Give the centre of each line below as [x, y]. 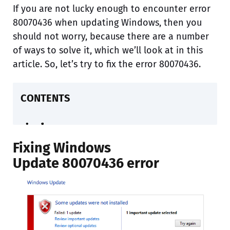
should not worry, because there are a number [111, 36]
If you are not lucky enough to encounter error [112, 9]
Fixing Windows [62, 148]
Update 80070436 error [86, 163]
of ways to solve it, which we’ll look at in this [108, 50]
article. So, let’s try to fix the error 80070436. [107, 64]
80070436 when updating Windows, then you [107, 23]
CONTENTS [45, 98]
